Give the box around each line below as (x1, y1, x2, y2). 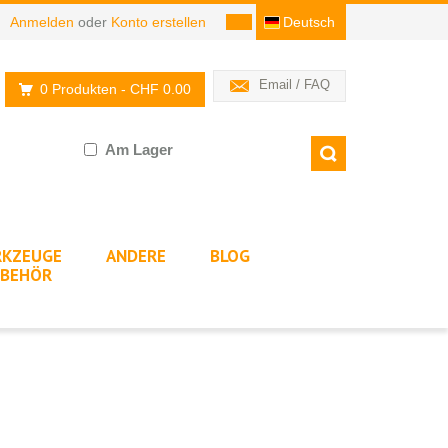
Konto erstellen (111, 14, 206, 30)
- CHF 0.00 (121, 81, 191, 97)
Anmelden (10, 14, 74, 30)
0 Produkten (40, 81, 121, 97)
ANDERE (106, 244, 166, 267)
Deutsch (283, 14, 335, 30)
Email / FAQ (259, 77, 330, 92)
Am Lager (104, 141, 173, 159)
